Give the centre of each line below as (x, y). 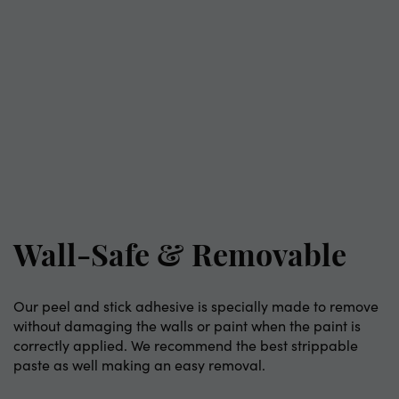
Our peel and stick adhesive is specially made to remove (196, 305)
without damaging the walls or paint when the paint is (187, 325)
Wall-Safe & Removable (180, 258)
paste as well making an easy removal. (139, 364)
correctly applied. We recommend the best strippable (186, 345)
